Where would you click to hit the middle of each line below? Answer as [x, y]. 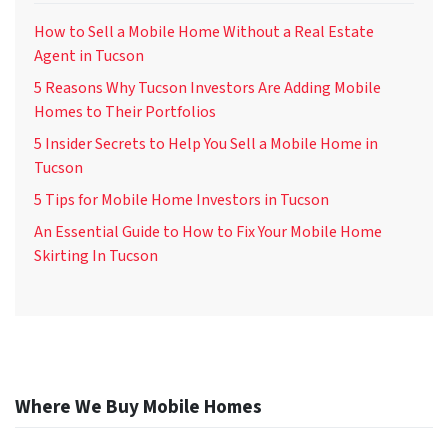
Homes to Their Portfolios [125, 111]
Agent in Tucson [89, 55]
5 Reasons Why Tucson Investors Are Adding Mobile [207, 87]
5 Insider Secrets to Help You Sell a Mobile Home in [206, 143]
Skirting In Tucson [96, 255]
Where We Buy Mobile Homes [138, 407]
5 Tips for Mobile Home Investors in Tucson [181, 199]
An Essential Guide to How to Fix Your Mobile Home [208, 231]
